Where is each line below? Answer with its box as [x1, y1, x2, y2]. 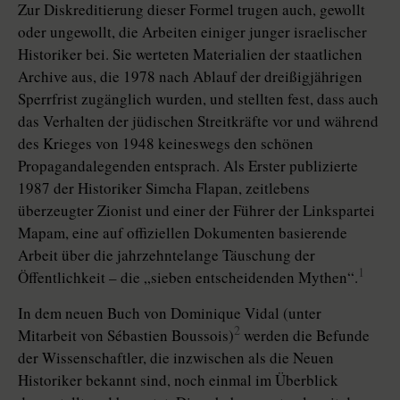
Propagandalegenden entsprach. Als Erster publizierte [18, 155, 358, 176]
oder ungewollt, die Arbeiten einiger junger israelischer [18, 21, 367, 42]
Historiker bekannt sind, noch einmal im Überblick [18, 370, 338, 390]
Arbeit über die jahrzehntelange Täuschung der [18, 245, 315, 265]
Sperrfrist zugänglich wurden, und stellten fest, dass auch [18, 88, 379, 109]
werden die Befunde [240, 325, 370, 346]
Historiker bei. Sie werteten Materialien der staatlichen [18, 44, 362, 64]
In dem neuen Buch [18, 303, 140, 323]
